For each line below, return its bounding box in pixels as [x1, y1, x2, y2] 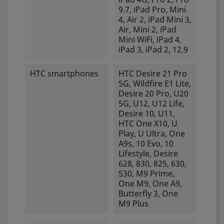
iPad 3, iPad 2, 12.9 [118, 44, 188, 55]
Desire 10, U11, [118, 108, 175, 119]
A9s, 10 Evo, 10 [118, 138, 173, 149]
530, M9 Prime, [118, 168, 174, 179]
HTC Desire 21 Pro [118, 68, 187, 79]
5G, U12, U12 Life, [118, 98, 184, 109]
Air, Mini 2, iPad [118, 24, 176, 35]
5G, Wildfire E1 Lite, [118, 78, 191, 89]
